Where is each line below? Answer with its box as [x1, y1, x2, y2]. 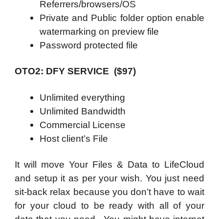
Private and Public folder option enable [40, 12, 204, 23]
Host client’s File [40, 133, 108, 144]
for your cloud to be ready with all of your [15, 200, 204, 211]
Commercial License [40, 119, 128, 130]
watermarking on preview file [40, 26, 159, 37]
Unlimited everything [40, 92, 128, 103]
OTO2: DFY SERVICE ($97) [15, 66, 136, 77]
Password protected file [40, 40, 138, 50]
